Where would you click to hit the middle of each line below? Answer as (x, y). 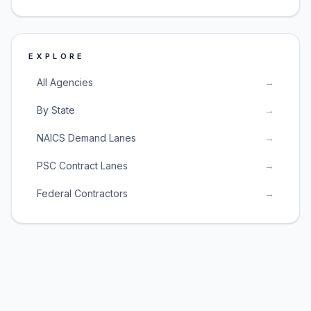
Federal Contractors (82, 193)
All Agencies (65, 82)
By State (56, 110)
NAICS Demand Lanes (86, 138)
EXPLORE (57, 56)
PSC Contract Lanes (82, 166)
